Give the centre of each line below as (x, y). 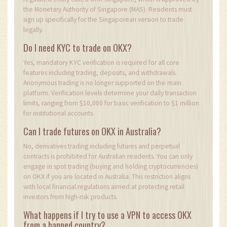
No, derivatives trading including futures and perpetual (102, 146)
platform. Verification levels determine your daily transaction (110, 93)
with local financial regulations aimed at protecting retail (104, 186)
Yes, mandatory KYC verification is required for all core (101, 62)
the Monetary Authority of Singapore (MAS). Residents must (108, 9)
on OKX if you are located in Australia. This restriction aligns (107, 176)
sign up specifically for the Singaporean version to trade (103, 19)
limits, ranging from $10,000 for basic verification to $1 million (111, 103)
